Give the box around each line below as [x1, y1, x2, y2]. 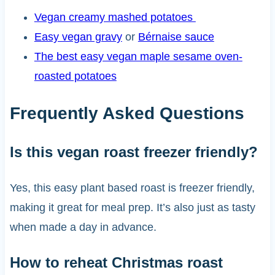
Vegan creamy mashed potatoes [34, 11, 196, 24]
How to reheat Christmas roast [9, 254, 223, 271]
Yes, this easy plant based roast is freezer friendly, [9, 181, 255, 194]
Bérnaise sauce [137, 31, 214, 44]
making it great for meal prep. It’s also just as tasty [9, 201, 255, 214]
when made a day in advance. [9, 220, 157, 233]
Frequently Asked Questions [9, 103, 249, 123]
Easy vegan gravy [34, 31, 122, 44]
